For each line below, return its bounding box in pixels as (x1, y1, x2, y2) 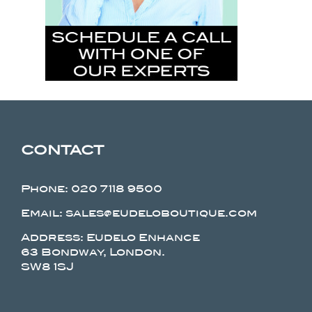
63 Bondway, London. (20, 245, 165, 258)
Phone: (20, 182, 71, 195)
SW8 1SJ (20, 260, 74, 273)
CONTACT (20, 141, 104, 158)
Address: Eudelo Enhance (20, 231, 200, 244)
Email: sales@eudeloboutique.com (20, 206, 257, 219)
